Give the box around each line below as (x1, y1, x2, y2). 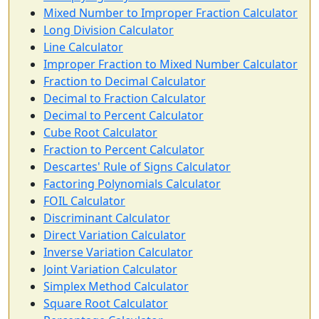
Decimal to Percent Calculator (43, 108, 204, 124)
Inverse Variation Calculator (43, 244, 193, 261)
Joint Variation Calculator (43, 261, 177, 278)
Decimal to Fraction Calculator (43, 90, 206, 107)
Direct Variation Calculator (43, 227, 186, 244)
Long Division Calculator (43, 22, 174, 38)
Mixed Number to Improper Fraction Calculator (43, 5, 298, 21)
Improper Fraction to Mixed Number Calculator (43, 56, 298, 73)
